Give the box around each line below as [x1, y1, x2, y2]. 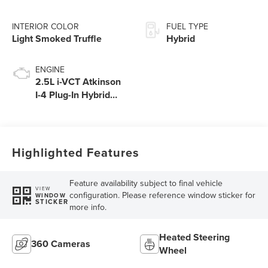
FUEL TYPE [166, 20, 208, 33]
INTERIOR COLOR [12, 20, 80, 33]
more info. [69, 201, 106, 214]
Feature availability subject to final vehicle [69, 177, 223, 190]
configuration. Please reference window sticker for [69, 189, 255, 202]
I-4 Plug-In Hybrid [35, 88, 111, 102]
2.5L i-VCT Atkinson [35, 75, 122, 89]
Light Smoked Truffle [12, 32, 102, 46]
